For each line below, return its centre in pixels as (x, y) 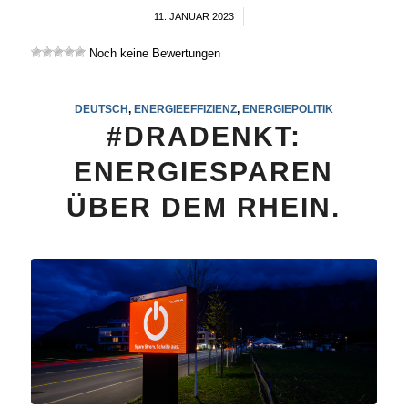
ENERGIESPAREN (204, 171)
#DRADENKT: (204, 136)
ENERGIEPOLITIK (287, 108)
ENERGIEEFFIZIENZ (185, 108)
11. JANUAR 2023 (194, 16)
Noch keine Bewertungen (153, 53)
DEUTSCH (101, 108)
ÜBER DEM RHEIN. (204, 207)
